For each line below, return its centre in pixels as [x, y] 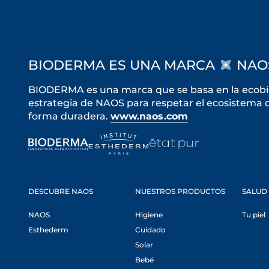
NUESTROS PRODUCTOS [180, 191]
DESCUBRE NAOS [61, 191]
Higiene [149, 215]
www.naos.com [149, 116]
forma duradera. [69, 116]
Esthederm [48, 230]
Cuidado [151, 230]
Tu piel [254, 215]
